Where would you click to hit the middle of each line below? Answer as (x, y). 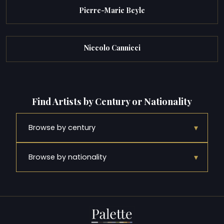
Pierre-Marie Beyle (112, 10)
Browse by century (62, 128)
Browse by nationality (67, 157)
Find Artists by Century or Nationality (112, 101)
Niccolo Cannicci (112, 48)
